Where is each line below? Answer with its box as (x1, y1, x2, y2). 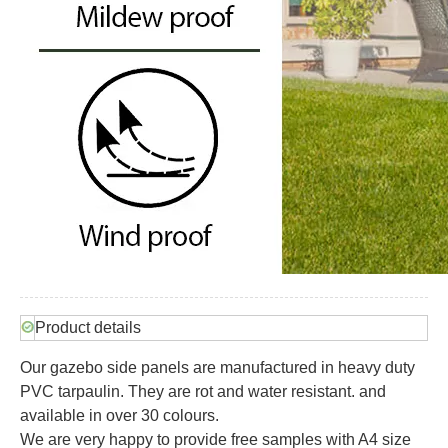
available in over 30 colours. (20, 406, 219, 424)
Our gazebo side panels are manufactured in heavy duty (20, 358, 415, 376)
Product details (35, 318, 141, 336)
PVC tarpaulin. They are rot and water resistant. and (20, 382, 386, 400)
